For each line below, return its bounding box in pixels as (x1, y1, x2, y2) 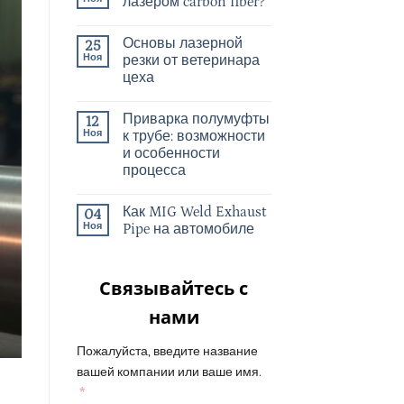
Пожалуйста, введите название (76, 344, 258, 359)
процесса (122, 161, 186, 179)
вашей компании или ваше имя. (76, 364, 262, 380)
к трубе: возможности (122, 127, 265, 144)
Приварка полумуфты (122, 110, 270, 127)
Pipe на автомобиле (122, 220, 254, 237)
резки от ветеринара (122, 51, 260, 69)
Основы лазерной (122, 34, 243, 51)
